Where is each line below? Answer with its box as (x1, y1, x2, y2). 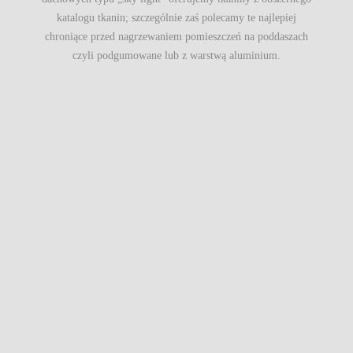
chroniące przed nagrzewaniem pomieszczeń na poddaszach (45, 31, 308, 43)
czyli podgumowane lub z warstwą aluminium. (72, 50, 281, 62)
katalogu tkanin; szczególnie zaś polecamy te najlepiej (57, 12, 296, 24)
